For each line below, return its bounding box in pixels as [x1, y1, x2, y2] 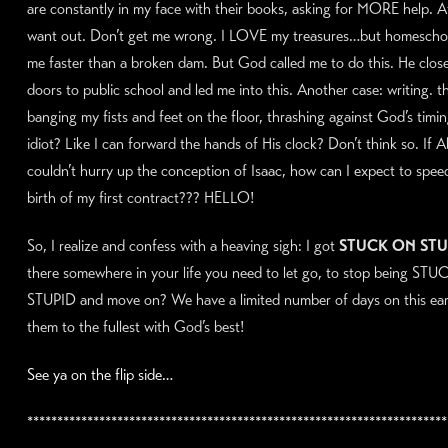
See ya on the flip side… [26, 364, 173, 384]
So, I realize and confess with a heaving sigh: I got [26, 235, 339, 255]
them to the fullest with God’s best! [26, 316, 245, 336]
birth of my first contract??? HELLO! [26, 187, 255, 207]
